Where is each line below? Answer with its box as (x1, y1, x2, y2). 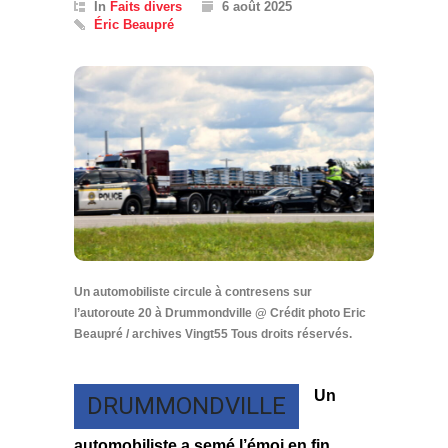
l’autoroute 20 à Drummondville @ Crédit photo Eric (74, 306, 366, 321)
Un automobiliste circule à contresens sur (74, 285, 312, 300)
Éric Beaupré (94, 16, 174, 32)
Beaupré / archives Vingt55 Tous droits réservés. (74, 327, 352, 342)
